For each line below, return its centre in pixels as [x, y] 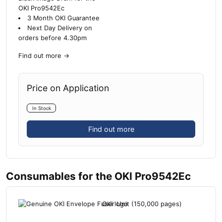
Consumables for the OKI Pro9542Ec [98, 176]
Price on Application [68, 88]
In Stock [41, 108]
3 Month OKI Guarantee [63, 18]
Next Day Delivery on [59, 28]
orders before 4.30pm [53, 38]
